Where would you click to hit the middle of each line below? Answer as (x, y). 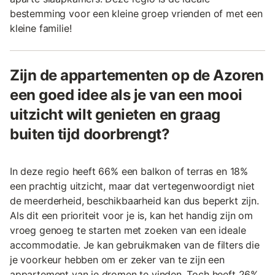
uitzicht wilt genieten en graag (115, 115)
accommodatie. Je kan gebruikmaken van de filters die (135, 245)
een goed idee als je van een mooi (126, 95)
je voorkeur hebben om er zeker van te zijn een (117, 260)
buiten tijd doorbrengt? (90, 134)
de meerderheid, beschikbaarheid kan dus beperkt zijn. (134, 201)
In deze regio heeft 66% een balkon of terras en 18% (129, 172)
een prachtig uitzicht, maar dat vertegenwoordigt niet (132, 186)
